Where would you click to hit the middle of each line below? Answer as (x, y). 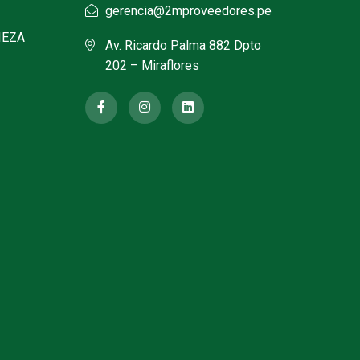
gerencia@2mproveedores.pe (188, 10)
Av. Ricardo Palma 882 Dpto (183, 45)
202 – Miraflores (152, 65)
